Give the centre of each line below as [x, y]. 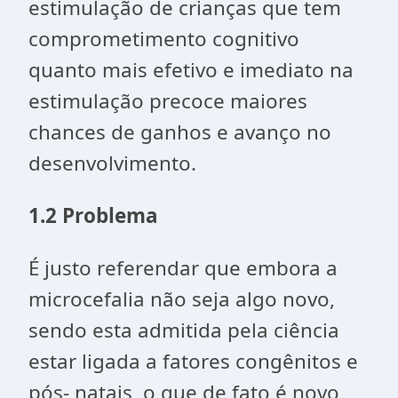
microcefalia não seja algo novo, [182, 299]
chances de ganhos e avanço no [180, 132]
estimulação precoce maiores [171, 101]
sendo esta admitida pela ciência [184, 330]
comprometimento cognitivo [164, 39]
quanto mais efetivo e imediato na [191, 70]
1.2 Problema [93, 215]
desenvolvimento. [112, 163]
